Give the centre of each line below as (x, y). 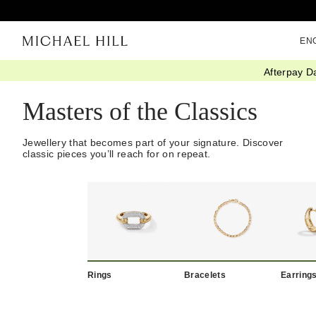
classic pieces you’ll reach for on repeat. (117, 154)
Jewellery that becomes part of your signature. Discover (153, 143)
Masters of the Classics (140, 112)
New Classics (67, 75)
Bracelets (205, 275)
